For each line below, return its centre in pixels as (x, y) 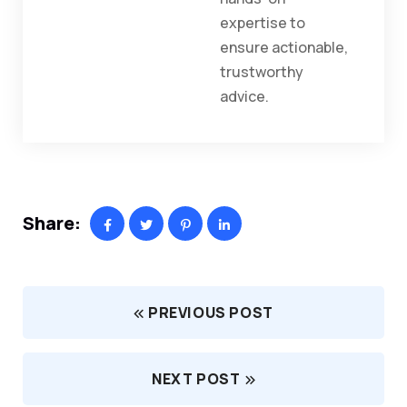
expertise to (263, 23)
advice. (244, 97)
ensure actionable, (284, 48)
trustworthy (262, 72)
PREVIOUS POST (211, 313)
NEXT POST (196, 379)
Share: (52, 223)
